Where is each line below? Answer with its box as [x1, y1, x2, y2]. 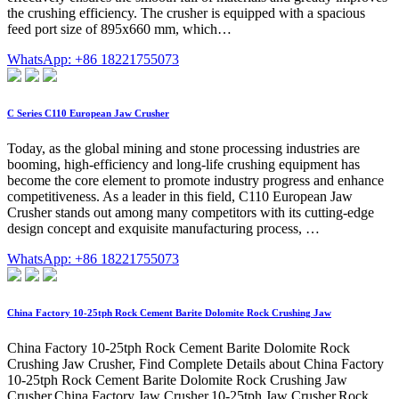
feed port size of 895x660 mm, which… [7, 21, 232, 37]
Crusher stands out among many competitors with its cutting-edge [7, 205, 374, 221]
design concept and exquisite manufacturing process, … [7, 221, 320, 237]
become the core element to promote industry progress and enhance [7, 173, 384, 189]
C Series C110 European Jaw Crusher [7, 108, 169, 119]
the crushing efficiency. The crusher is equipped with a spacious [7, 5, 365, 21]
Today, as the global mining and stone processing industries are [7, 141, 360, 157]
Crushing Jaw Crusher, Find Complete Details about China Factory [7, 356, 384, 372]
